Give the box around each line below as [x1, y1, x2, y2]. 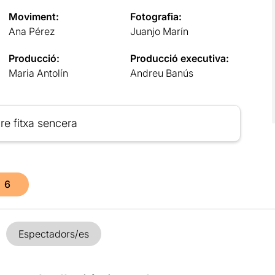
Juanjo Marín [130, 25, 189, 37]
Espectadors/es [18, 227, 89, 240]
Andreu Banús [130, 66, 194, 79]
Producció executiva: [130, 52, 230, 64]
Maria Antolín [8, 66, 68, 79]
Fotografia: [130, 10, 182, 23]
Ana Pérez [8, 25, 55, 37]
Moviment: [8, 10, 59, 23]
